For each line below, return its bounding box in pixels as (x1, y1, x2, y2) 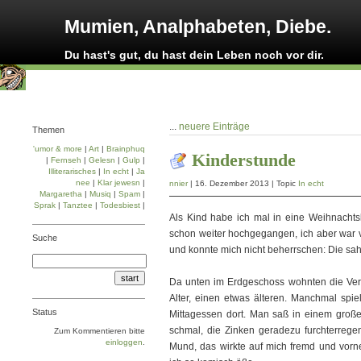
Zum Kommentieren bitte (54, 326, 145, 335)
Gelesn (89, 156, 115, 164)
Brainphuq (106, 144, 145, 153)
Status (32, 307, 57, 317)
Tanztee (63, 201, 93, 210)
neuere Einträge (179, 121, 250, 132)
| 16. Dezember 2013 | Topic (188, 179, 298, 188)
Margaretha (39, 189, 82, 198)
